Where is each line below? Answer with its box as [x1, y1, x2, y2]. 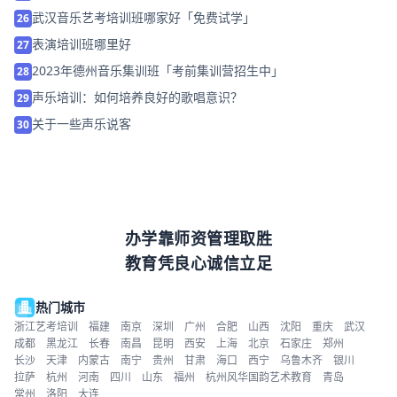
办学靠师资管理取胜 [124, 227, 273, 249]
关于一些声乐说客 [32, 114, 131, 132]
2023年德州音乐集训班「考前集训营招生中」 [32, 61, 284, 79]
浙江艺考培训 [14, 318, 78, 334]
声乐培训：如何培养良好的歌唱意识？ [32, 88, 243, 105]
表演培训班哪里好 [32, 35, 131, 52]
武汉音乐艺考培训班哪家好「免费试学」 [32, 8, 255, 26]
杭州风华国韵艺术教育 [206, 369, 312, 385]
